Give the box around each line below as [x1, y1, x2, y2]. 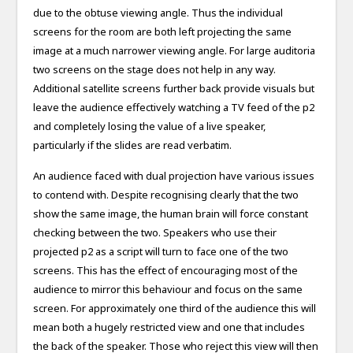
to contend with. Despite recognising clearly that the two [33, 188, 299, 203]
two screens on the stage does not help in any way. [33, 62, 277, 77]
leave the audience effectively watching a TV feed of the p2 [33, 100, 315, 115]
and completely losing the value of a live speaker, [33, 119, 266, 134]
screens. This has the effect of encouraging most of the [33, 263, 299, 278]
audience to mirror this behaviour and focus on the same [33, 282, 303, 297]
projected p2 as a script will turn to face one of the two [33, 244, 289, 259]
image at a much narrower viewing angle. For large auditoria [33, 43, 316, 58]
